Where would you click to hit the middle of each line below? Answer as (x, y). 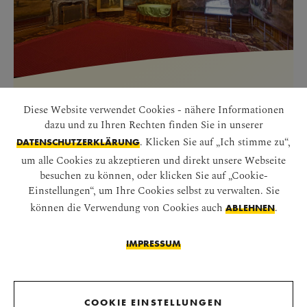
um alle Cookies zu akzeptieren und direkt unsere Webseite (153, 159)
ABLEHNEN (250, 207)
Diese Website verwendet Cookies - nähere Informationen (153, 109)
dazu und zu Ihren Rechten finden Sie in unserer (153, 124)
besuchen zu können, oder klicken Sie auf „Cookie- (153, 174)
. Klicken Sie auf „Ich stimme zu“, (215, 141)
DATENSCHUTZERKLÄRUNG (78, 142)
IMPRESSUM (153, 243)
